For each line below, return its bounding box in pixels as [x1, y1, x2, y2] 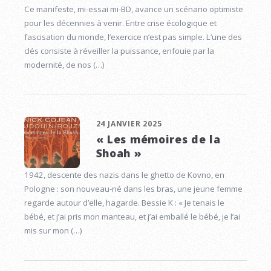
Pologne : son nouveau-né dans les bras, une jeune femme [24, 183, 243, 195]
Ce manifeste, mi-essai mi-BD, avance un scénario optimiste [24, 3, 243, 15]
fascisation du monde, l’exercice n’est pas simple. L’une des [24, 31, 242, 42]
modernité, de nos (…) [24, 59, 105, 70]
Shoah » [96, 145, 142, 160]
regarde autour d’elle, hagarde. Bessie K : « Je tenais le [24, 197, 224, 209]
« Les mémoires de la [96, 131, 221, 146]
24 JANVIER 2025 [96, 118, 162, 129]
